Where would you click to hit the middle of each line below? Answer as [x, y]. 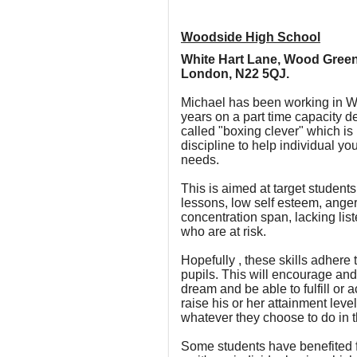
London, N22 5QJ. [235, 74]
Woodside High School [251, 37]
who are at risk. [224, 231]
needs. [200, 160]
